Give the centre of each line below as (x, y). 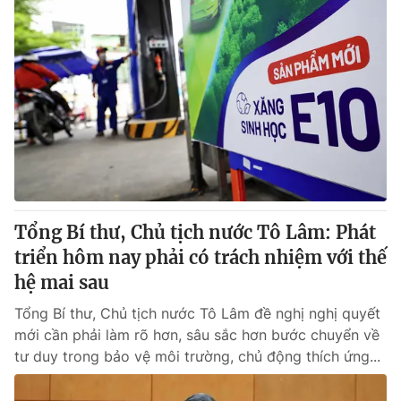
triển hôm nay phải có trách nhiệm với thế (200, 257)
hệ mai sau (62, 282)
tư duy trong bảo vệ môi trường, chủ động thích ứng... (197, 356)
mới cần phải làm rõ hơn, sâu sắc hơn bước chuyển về (197, 335)
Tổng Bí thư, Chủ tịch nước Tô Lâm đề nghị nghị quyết (197, 313)
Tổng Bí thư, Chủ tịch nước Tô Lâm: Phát (195, 232)
